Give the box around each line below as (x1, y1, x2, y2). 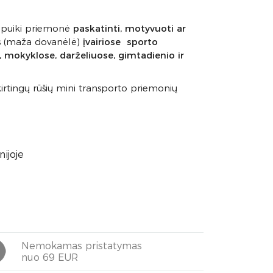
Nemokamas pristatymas (21, 239, 142, 252)
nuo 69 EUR (21, 251, 78, 263)
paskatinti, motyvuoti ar (73, 23, 186, 34)
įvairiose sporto (83, 36, 158, 48)
